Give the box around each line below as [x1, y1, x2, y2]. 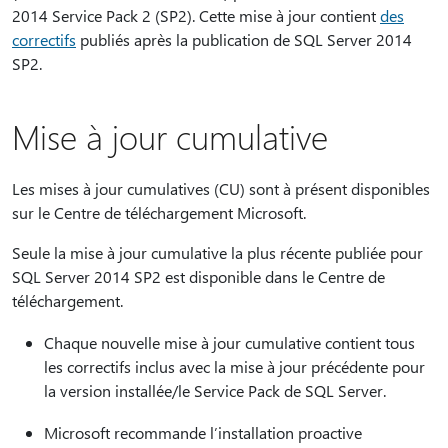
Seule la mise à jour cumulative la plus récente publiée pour [12, 242, 423, 263]
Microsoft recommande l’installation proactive [44, 422, 362, 443]
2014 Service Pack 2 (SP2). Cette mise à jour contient [12, 5, 380, 26]
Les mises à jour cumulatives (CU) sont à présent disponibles [12, 178, 430, 199]
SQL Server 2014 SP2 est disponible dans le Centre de [12, 266, 385, 287]
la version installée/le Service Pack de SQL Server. [44, 380, 386, 401]
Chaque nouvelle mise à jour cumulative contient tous [44, 332, 415, 353]
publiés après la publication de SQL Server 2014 [76, 29, 412, 50]
